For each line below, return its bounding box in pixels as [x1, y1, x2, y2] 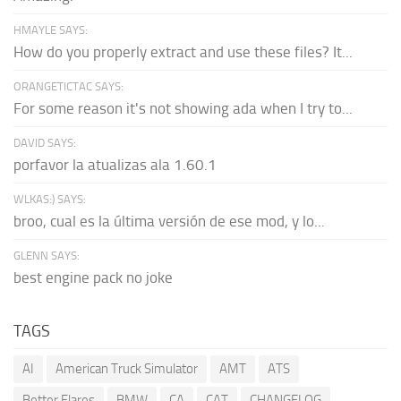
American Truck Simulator [55, 360, 198, 377]
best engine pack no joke [13, 268, 173, 286]
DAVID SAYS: [13, 135, 76, 149]
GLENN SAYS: [13, 248, 80, 262]
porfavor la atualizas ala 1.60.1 [13, 155, 217, 174]
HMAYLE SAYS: [13, 22, 88, 37]
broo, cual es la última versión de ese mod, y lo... [13, 211, 325, 230]
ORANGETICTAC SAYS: [13, 79, 124, 93]
